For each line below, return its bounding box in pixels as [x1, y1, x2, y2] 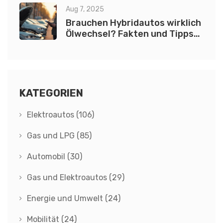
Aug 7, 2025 [66, 5, 104, 14]
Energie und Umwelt [27, 194, 105, 204]
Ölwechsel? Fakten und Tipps [66, 28, 194, 40]
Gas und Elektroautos [27, 173, 109, 183]
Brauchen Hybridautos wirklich [66, 17, 201, 29]
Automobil [27, 152, 67, 162]
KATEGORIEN [19, 87, 83, 100]
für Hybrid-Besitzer [66, 39, 152, 51]
